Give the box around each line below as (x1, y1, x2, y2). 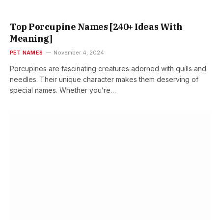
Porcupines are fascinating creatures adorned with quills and (10, 64, 206, 73)
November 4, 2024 (53, 49, 104, 56)
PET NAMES (10, 49, 43, 56)
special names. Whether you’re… (10, 86, 116, 95)
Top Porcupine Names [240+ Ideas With (10, 21, 183, 33)
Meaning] (10, 33, 53, 45)
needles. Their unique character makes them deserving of (10, 75, 198, 84)
